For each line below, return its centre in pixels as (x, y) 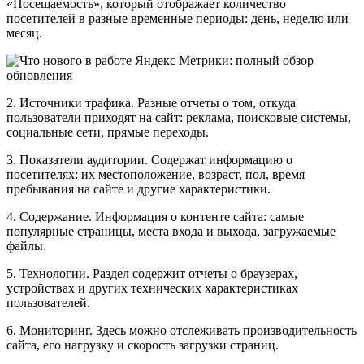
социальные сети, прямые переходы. (108, 132)
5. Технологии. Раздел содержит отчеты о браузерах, (152, 273)
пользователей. (48, 302)
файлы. (26, 245)
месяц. (24, 32)
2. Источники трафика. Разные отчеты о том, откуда (151, 102)
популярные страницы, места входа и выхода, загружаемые (171, 231)
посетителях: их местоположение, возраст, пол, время (156, 174)
